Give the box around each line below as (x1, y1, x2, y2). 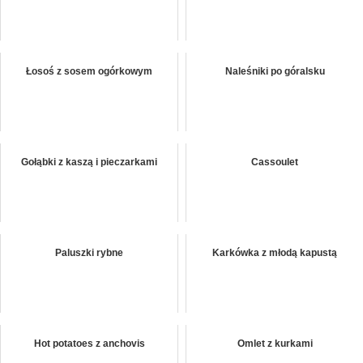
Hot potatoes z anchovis (33, 338, 145, 350)
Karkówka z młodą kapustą (212, 247, 337, 259)
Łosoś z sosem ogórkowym (26, 66, 152, 78)
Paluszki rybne (55, 247, 123, 259)
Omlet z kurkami (237, 338, 313, 350)
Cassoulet (251, 156, 298, 169)
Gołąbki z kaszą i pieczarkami (21, 156, 157, 169)
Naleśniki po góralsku (224, 66, 325, 78)
